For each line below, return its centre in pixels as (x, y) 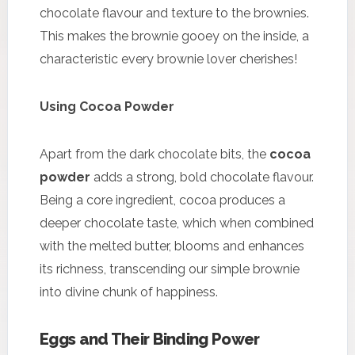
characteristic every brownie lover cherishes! (168, 59)
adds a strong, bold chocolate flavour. (202, 177)
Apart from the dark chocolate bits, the (155, 154)
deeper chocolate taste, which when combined (177, 223)
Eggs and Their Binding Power (150, 339)
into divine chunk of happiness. (129, 292)
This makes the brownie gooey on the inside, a (174, 36)
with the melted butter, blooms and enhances (172, 246)
